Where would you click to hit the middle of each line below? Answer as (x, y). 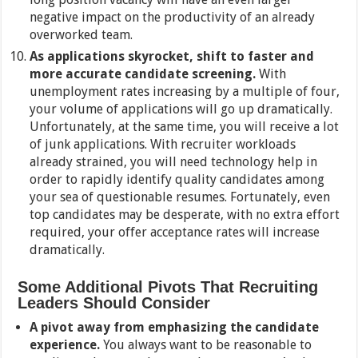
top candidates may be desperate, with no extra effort (185, 215)
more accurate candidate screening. (143, 74)
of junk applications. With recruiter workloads (163, 145)
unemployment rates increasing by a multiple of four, (185, 92)
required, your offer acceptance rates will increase (175, 233)
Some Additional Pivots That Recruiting (168, 287)
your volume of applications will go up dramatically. (181, 109)
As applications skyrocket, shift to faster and (172, 57)
